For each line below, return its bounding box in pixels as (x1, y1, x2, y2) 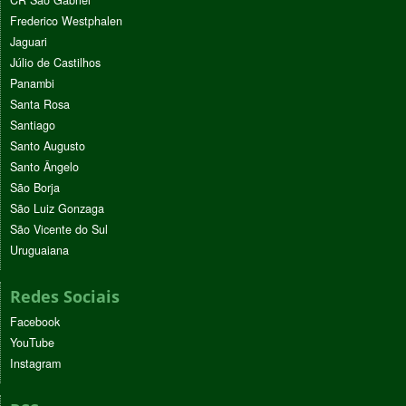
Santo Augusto (10, 138, 85, 155)
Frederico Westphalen (10, 13, 122, 30)
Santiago (10, 117, 55, 134)
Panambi (10, 75, 54, 92)
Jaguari (10, 34, 47, 51)
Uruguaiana (10, 242, 69, 259)
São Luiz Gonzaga (10, 200, 104, 217)
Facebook (10, 314, 60, 331)
